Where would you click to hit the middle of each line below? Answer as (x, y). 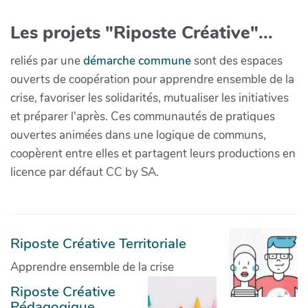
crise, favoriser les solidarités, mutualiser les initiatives (150, 98)
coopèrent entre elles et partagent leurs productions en (153, 153)
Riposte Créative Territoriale (98, 243)
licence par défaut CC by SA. (85, 172)
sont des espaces (237, 60)
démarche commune (137, 60)
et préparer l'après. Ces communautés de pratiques (143, 116)
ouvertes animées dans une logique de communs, (138, 135)
